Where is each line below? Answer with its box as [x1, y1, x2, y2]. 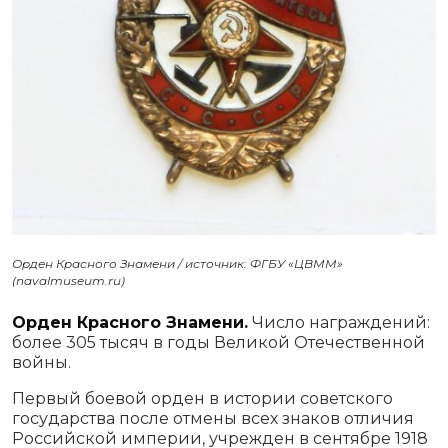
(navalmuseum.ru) [12, 272, 125, 288]
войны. [12, 352, 71, 372]
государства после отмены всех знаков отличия [12, 408, 414, 428]
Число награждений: [248, 312, 430, 332]
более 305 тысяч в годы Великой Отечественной [12, 332, 425, 352]
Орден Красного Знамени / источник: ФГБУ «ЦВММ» [12, 255, 343, 271]
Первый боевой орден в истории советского [12, 388, 393, 408]
